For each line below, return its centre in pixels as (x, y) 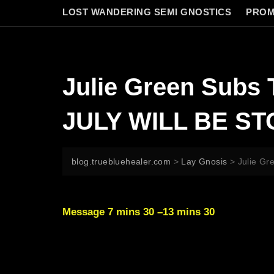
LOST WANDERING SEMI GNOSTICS (147, 12)
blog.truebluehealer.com (121, 161)
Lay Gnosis (204, 161)
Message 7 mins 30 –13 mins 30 (139, 212)
